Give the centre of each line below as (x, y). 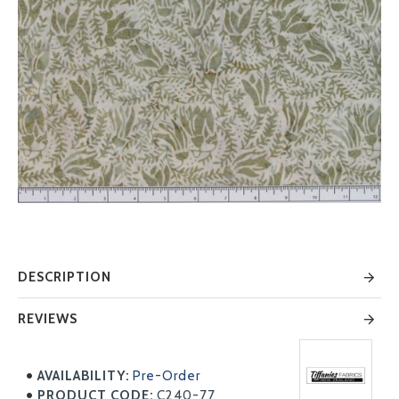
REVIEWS (48, 319)
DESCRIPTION (65, 277)
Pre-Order (167, 376)
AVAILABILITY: (84, 376)
